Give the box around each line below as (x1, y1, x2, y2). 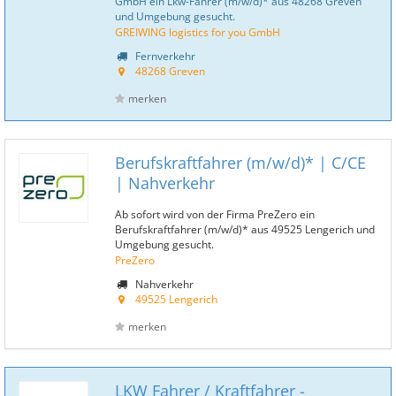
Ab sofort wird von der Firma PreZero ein (115, 207, 315, 221)
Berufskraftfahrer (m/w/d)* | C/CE (115, 152, 366, 173)
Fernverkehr (133, 49, 195, 63)
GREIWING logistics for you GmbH (115, 25, 280, 39)
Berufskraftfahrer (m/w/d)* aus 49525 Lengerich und (115, 222, 375, 236)
